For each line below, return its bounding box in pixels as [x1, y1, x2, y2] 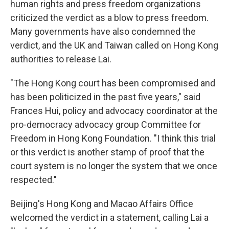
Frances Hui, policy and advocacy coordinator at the [10, 105, 218, 116]
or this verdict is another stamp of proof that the [10, 147, 204, 157]
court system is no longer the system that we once [10, 161, 217, 171]
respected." [10, 174, 57, 185]
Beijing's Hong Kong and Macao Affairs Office [10, 198, 193, 209]
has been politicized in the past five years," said [10, 91, 200, 102]
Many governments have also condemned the [10, 26, 196, 37]
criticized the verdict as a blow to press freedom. [10, 12, 209, 23]
